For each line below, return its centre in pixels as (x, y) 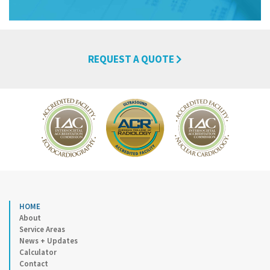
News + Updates (49, 241)
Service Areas (42, 230)
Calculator (38, 253)
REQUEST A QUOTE (132, 59)
